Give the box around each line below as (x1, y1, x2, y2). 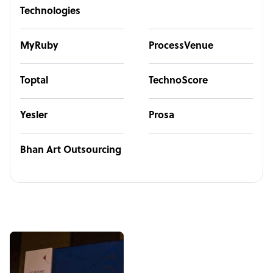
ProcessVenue (149, 41, 213, 52)
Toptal (20, 76, 48, 87)
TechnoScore (149, 76, 208, 87)
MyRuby (20, 41, 58, 52)
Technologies (20, 6, 80, 17)
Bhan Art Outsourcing (20, 145, 121, 156)
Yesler (20, 110, 48, 121)
